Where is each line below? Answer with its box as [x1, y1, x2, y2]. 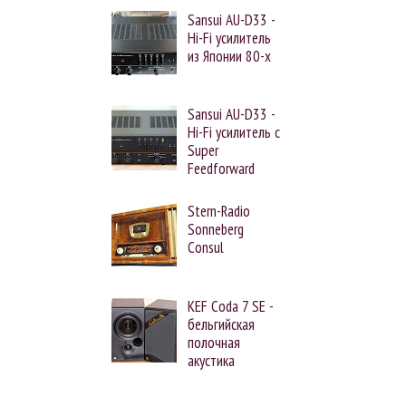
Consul [188, 237, 225, 258]
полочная [188, 333, 241, 353]
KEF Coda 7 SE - [188, 296, 274, 317]
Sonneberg [188, 219, 245, 240]
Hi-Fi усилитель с [188, 122, 281, 143]
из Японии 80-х [188, 45, 272, 66]
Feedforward [188, 159, 256, 179]
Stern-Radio [188, 201, 251, 222]
